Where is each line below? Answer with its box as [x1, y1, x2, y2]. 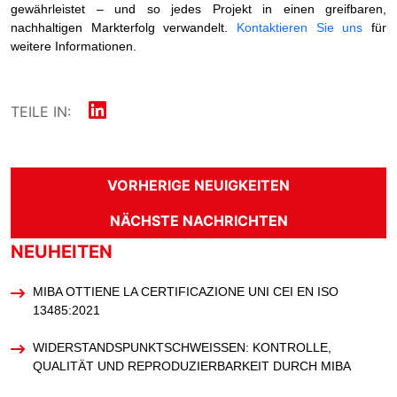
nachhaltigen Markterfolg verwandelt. [11, 19, 237, 35]
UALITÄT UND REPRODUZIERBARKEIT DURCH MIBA [33, 358, 343, 373]
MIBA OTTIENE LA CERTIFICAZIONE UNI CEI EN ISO [33, 284, 339, 299]
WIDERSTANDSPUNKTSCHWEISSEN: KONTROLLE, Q [33, 339, 331, 354]
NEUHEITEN [11, 240, 113, 262]
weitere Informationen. [11, 38, 136, 53]
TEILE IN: [11, 102, 71, 121]
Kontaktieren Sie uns [237, 19, 363, 35]
